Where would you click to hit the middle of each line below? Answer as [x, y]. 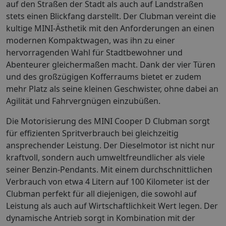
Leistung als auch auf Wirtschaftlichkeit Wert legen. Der [112, 206]
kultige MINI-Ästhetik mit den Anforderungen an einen [110, 28]
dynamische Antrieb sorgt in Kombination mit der [101, 218]
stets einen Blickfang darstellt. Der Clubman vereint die [111, 16]
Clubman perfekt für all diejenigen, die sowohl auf [101, 193]
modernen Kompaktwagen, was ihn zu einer [91, 40]
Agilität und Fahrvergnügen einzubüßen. [83, 101]
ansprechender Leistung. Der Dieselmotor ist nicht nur [110, 145]
